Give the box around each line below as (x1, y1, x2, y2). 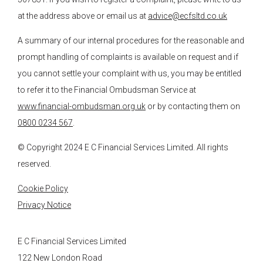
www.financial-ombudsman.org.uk (18, 102, 146, 111)
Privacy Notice (18, 200, 71, 210)
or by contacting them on (146, 102, 240, 111)
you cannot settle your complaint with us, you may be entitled (18, 69, 241, 78)
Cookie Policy (18, 184, 68, 193)
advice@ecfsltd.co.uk (148, 11, 227, 21)
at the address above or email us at (18, 11, 148, 21)
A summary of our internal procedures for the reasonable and (18, 36, 244, 45)
